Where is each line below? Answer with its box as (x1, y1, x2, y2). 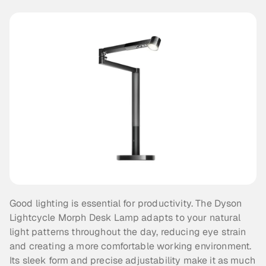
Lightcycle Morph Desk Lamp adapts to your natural (9, 211, 240, 224)
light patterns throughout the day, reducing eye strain (9, 226, 246, 239)
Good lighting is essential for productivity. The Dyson (9, 197, 242, 210)
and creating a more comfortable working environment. (9, 240, 252, 253)
